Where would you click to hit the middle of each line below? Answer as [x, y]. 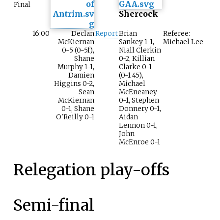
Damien [81, 76]
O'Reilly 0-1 [75, 117]
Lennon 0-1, [138, 126]
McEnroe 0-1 [139, 142]
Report [107, 34]
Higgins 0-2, [74, 84]
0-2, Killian [137, 59]
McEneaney [138, 92]
